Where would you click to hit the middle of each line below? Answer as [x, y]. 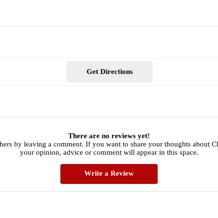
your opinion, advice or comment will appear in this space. [109, 152]
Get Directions [109, 72]
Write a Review [109, 173]
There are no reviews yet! [109, 136]
